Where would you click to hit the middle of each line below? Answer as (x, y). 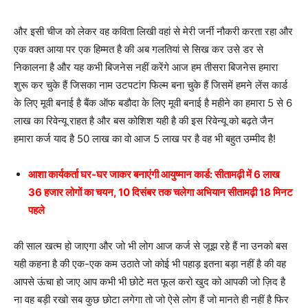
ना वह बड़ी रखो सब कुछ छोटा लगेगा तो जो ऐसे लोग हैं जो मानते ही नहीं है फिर (151, 299)
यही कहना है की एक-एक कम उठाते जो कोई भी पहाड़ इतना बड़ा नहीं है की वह (150, 263)
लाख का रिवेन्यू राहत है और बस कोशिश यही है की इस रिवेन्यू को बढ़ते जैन (144, 120)
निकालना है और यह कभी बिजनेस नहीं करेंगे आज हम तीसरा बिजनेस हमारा (146, 67)
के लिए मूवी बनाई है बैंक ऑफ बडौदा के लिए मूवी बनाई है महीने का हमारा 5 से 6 (153, 102)
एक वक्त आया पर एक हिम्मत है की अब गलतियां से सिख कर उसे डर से (139, 49)
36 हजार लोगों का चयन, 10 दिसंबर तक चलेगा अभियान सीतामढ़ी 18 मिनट (161, 192)
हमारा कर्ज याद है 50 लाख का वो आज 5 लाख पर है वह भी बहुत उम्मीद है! (145, 138)
